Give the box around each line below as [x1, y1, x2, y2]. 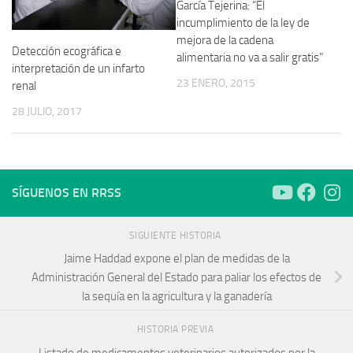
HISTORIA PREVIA [136, 324, 217, 336]
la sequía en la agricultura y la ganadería [81, 289, 272, 304]
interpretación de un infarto [12, 61, 145, 76]
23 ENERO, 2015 [176, 76, 255, 90]
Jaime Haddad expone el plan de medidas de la [63, 251, 290, 266]
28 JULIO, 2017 [12, 104, 82, 118]
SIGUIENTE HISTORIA [128, 229, 225, 241]
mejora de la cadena [176, 32, 273, 47]
